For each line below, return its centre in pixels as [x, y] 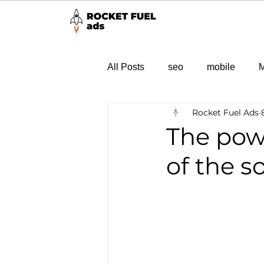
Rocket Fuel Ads [225, 112]
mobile [221, 67]
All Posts [126, 67]
